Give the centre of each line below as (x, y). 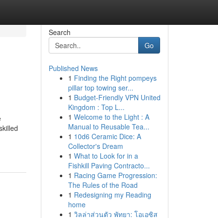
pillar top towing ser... (100, 88)
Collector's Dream (95, 146)
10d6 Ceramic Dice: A (107, 136)
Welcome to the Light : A (111, 117)
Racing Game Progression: (115, 175)
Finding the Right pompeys (115, 78)
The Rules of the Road (103, 185)
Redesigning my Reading (112, 195)
